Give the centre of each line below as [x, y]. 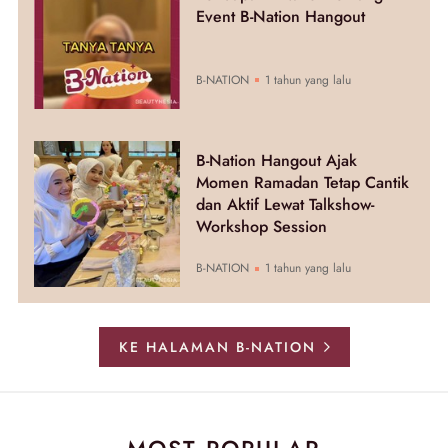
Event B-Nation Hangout [280, 16]
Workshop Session [261, 227]
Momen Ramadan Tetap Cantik [302, 183]
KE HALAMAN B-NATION [217, 346]
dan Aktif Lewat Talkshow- [284, 205]
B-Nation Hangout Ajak [276, 161]
